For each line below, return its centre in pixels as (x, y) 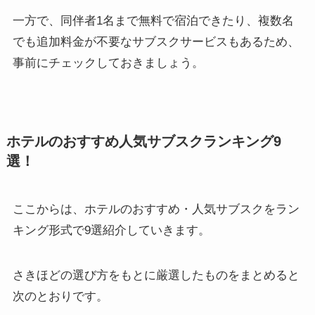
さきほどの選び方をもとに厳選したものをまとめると (156, 276)
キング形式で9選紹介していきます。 (111, 231)
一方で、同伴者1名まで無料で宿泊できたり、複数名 (153, 20)
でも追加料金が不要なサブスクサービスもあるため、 (156, 41)
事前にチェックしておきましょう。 (108, 63)
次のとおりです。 (60, 297)
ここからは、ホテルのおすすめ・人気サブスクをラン (156, 210)
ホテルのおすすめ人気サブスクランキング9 (143, 141)
